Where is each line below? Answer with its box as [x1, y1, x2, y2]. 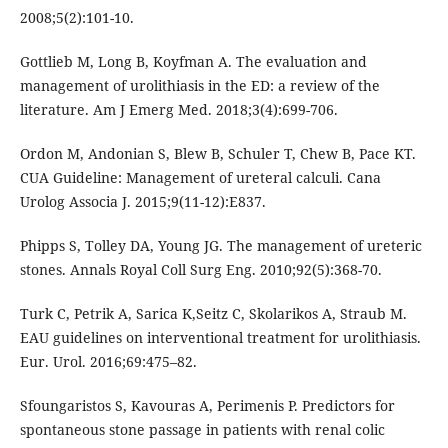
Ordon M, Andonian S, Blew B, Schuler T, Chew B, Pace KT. [19, 144, 416, 164]
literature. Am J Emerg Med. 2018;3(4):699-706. [19, 100, 338, 120]
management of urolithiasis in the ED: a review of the [19, 76, 380, 96]
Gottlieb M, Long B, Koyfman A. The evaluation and [19, 52, 367, 72]
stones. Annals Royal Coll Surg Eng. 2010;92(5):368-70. [19, 260, 382, 280]
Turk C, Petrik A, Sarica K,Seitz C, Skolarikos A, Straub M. [19, 304, 407, 324]
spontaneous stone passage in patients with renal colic [19, 420, 385, 440]
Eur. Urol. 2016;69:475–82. [19, 352, 197, 372]
